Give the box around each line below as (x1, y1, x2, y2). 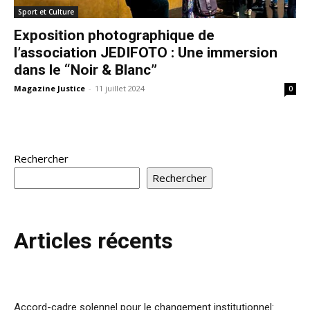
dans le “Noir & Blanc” (14, 61, 157, 78)
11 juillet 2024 (95, 82, 145, 93)
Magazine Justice (14, 82, 85, 93)
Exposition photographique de (14, 26, 215, 44)
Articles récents (14, 227, 173, 254)
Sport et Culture (18, 6, 74, 17)
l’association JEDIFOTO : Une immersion (14, 44, 277, 61)
